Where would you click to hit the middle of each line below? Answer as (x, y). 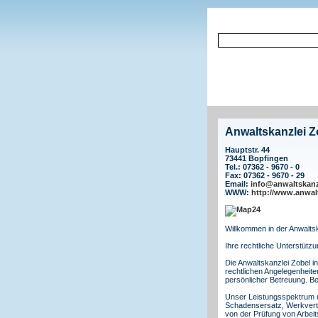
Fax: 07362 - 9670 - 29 (265, 176)
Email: (238, 184)
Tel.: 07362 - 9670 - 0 (262, 167)
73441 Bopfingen (257, 159)
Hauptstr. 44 (247, 150)
